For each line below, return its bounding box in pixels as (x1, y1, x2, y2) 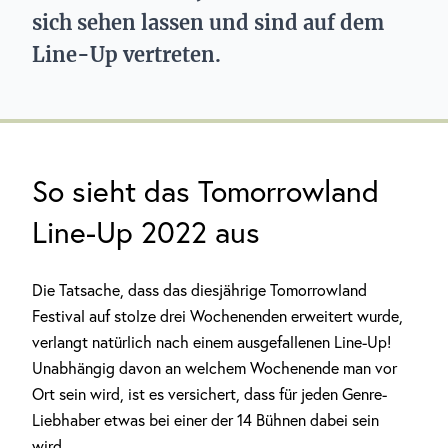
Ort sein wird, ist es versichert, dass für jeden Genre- (32, 384, 387, 404)
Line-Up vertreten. (32, 42, 221, 67)
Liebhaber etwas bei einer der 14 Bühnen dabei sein (32, 410, 379, 430)
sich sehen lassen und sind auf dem (32, 10, 384, 35)
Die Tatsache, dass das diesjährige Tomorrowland (32, 280, 367, 300)
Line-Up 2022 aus (32, 213, 260, 251)
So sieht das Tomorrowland (32, 172, 379, 210)
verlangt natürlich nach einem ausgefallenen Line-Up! (32, 332, 391, 352)
